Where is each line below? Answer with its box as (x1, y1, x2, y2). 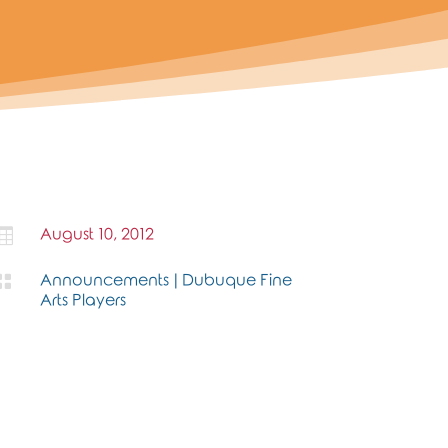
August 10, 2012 (40, 225, 155, 243)
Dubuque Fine (182, 271, 293, 289)
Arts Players (40, 291, 127, 309)
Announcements (40, 271, 170, 289)
